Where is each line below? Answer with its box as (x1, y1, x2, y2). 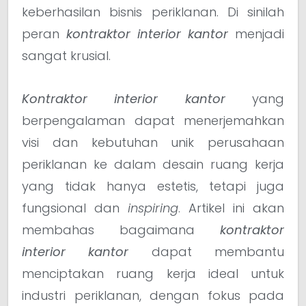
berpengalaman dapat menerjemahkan (22, 111, 284, 129)
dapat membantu (128, 242, 285, 260)
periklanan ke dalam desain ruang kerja (22, 155, 284, 173)
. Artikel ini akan (178, 199, 284, 217)
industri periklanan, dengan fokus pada (22, 286, 284, 304)
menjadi (228, 25, 284, 43)
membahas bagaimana (22, 221, 220, 238)
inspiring (128, 199, 178, 217)
